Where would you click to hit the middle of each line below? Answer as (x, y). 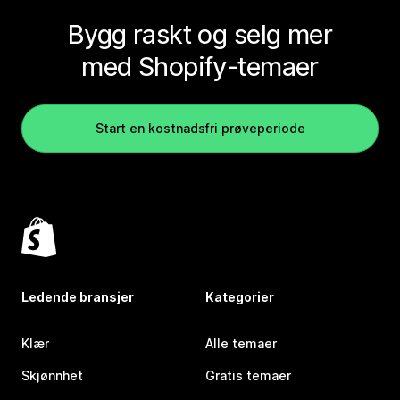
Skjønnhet (52, 376)
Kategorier (240, 297)
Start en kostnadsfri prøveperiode (200, 129)
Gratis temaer (248, 376)
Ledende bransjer (78, 297)
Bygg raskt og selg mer (200, 35)
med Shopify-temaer (200, 67)
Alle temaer (241, 344)
